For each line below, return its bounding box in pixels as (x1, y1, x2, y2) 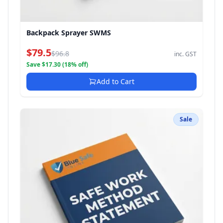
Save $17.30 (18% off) (26, 60, 88, 69)
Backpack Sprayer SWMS (26, 28, 111, 37)
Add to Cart (97, 77, 134, 86)
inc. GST (174, 50, 197, 58)
